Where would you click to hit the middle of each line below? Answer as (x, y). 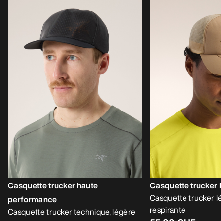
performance (33, 199)
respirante (168, 209)
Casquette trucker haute (53, 185)
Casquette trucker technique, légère (72, 211)
